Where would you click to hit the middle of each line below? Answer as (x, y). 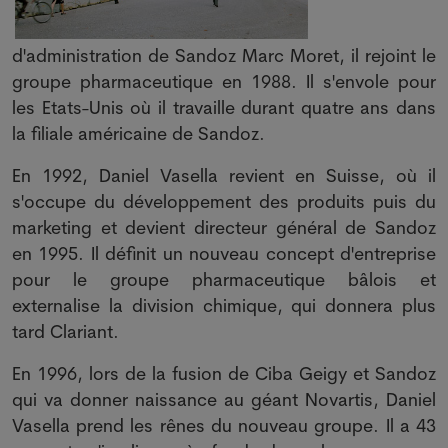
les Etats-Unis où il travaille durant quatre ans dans (224, 107)
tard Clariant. (65, 331)
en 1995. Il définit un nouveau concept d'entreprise (224, 253)
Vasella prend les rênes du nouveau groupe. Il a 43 (224, 425)
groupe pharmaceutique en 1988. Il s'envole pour (224, 81)
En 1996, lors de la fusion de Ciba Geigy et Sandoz (224, 373)
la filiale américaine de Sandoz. (138, 133)
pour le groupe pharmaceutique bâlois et (224, 279)
